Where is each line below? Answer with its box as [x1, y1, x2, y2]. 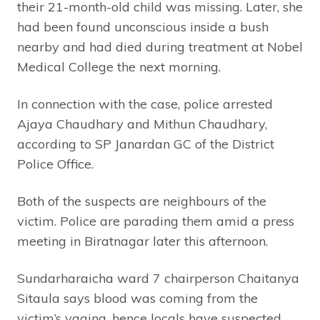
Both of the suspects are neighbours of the [17, 192, 266, 209]
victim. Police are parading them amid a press [17, 212, 294, 229]
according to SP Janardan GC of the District [17, 135, 274, 152]
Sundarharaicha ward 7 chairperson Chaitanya [17, 269, 299, 286]
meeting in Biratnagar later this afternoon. [17, 232, 268, 249]
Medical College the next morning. [17, 58, 221, 75]
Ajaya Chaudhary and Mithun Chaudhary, [17, 115, 267, 132]
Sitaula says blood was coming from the [17, 289, 258, 306]
